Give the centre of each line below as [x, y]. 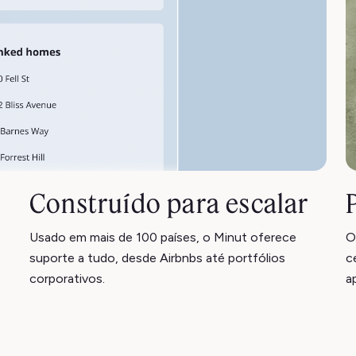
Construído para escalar [169, 203]
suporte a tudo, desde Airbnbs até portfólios [157, 258]
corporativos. [67, 279]
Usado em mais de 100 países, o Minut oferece [163, 237]
